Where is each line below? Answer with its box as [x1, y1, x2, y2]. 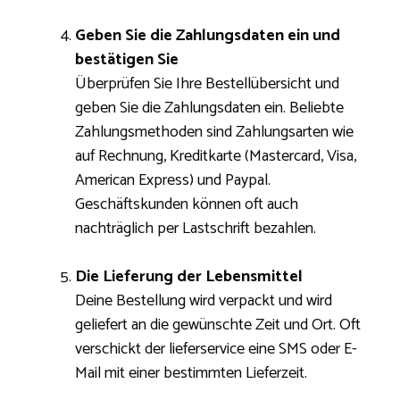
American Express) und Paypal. [75, 167, 271, 195]
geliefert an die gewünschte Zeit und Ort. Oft [75, 312, 361, 339]
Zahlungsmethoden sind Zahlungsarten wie [75, 119, 354, 146]
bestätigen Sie [75, 46, 179, 74]
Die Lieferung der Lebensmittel [75, 263, 303, 291]
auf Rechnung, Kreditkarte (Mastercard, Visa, [75, 143, 356, 171]
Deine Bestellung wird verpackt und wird [75, 287, 332, 315]
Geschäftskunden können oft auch [75, 191, 298, 219]
